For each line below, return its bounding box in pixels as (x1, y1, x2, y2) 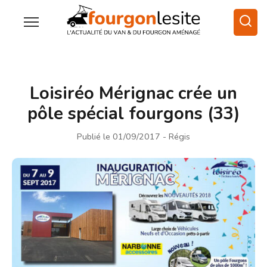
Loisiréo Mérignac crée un (30, 81, 237, 105)
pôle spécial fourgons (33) (27, 101, 240, 125)
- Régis (163, 130, 190, 142)
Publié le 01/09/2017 (77, 130, 160, 142)
